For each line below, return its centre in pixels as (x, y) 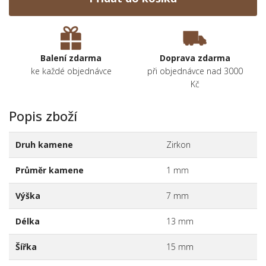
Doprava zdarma (195, 58)
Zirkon (178, 145)
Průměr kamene (49, 170)
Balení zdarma (71, 58)
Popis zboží (43, 116)
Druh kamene (44, 145)
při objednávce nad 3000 (195, 71)
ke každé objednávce (71, 71)
